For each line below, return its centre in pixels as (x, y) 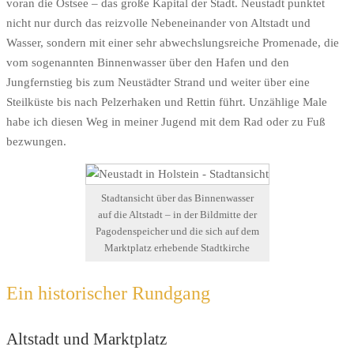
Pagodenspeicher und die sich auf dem (177, 231)
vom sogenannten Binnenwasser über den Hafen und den (148, 63)
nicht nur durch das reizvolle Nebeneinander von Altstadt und (158, 23)
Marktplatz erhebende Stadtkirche (177, 248)
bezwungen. (36, 142)
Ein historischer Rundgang (108, 293)
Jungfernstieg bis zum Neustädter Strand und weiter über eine (158, 83)
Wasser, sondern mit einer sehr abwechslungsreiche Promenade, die (173, 43)
